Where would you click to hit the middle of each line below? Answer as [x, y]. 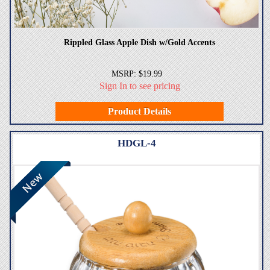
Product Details [139, 111]
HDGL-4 [137, 143]
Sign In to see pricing [140, 86]
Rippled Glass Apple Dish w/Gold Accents [140, 42]
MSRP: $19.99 [137, 74]
